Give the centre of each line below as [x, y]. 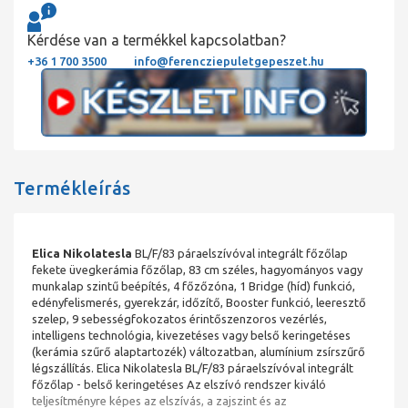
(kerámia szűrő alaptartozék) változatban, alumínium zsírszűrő [199, 351]
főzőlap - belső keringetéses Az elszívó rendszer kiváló [179, 384]
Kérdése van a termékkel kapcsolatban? [157, 41]
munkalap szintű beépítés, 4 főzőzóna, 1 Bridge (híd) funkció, [194, 286]
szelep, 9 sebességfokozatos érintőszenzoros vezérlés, [179, 318]
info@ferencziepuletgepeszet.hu [229, 61]
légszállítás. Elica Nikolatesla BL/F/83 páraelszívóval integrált [193, 367]
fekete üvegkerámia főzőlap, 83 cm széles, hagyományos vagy [197, 269]
